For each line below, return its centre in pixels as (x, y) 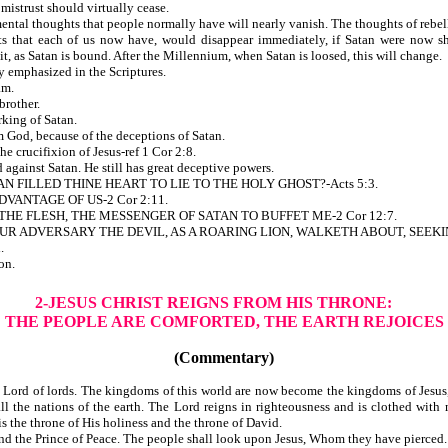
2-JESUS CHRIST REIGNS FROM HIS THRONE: (213, 302)
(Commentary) (224, 358)
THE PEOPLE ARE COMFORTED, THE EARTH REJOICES (224, 321)
